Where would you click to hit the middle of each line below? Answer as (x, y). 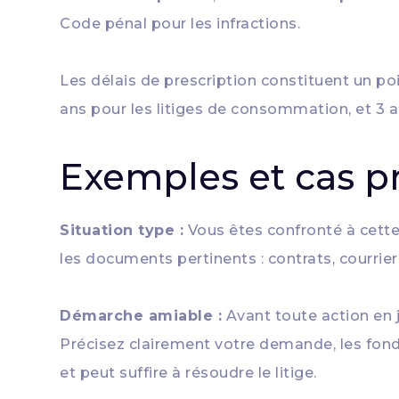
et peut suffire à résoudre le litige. (188, 373)
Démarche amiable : (141, 316)
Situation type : (122, 230)
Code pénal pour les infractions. (180, 24)
